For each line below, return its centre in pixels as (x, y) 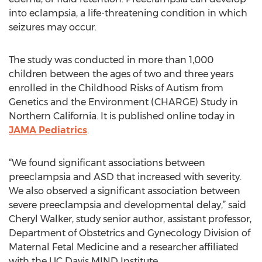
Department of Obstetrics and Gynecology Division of (130, 233)
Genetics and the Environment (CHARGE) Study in (123, 102)
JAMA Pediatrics (48, 130)
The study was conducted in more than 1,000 (111, 60)
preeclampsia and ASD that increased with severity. (125, 177)
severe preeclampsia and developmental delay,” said (127, 205)
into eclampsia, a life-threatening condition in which (128, 13)
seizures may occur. (53, 27)
